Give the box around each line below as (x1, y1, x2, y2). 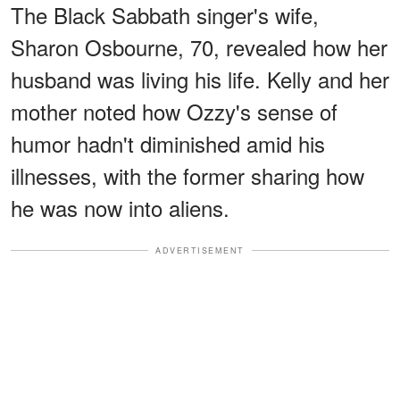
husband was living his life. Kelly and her (11, 62, 389, 95)
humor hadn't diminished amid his (11, 127, 325, 159)
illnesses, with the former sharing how (11, 159, 364, 191)
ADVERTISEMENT (155, 244, 245, 256)
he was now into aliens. (11, 191, 229, 223)
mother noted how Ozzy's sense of (11, 95, 337, 127)
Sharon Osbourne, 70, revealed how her (11, 30, 387, 62)
